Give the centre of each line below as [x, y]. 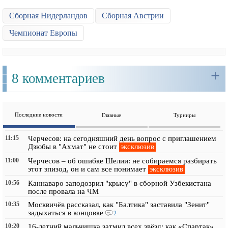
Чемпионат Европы [43, 33]
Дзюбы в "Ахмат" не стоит [73, 146]
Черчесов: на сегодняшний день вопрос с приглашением [122, 138]
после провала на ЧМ [63, 191]
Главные [112, 115]
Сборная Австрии [133, 15]
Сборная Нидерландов [48, 15]
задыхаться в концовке [66, 212]
